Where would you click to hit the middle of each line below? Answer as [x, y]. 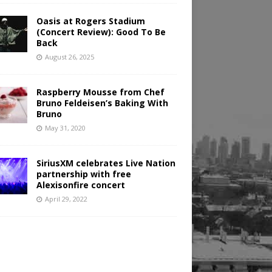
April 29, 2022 [66, 199]
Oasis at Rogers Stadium [90, 21]
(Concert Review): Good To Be [101, 32]
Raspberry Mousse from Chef [100, 92]
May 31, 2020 [65, 128]
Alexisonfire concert [80, 185]
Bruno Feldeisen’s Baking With [102, 103]
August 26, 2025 [69, 57]
